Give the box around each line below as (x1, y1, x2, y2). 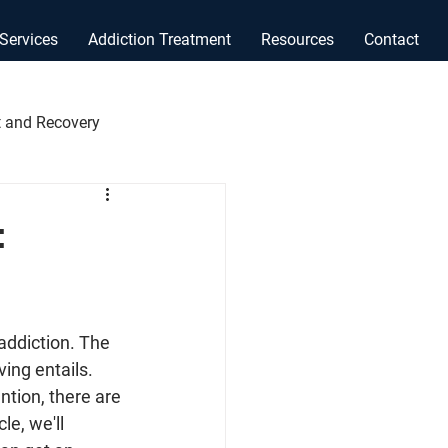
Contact (364, 30, 419, 49)
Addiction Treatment (88, 30, 231, 49)
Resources (261, 30, 334, 49)
